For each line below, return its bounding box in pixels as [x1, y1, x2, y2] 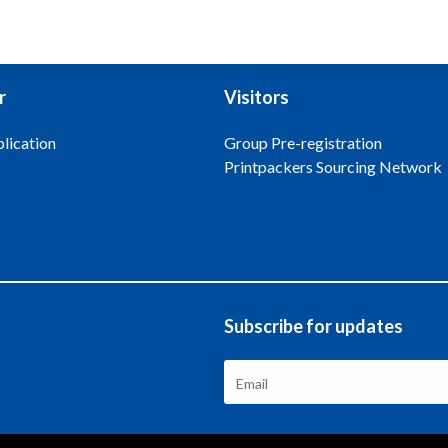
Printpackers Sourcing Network [224, 157, 442, 176]
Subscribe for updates [224, 315, 403, 337]
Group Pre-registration [224, 133, 382, 152]
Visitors [224, 86, 289, 108]
